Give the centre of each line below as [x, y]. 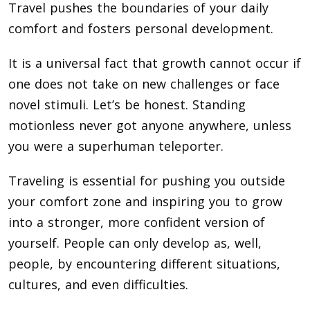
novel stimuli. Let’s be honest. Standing [127, 105]
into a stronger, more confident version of [137, 222]
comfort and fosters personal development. [141, 29]
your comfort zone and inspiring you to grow [145, 202]
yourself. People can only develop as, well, [135, 243]
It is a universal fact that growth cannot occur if [155, 63]
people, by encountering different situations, [144, 264]
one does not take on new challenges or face [144, 84]
